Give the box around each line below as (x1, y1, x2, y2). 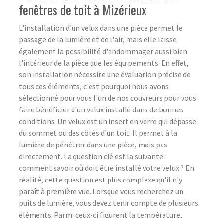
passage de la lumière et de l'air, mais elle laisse (19, 34, 177, 44)
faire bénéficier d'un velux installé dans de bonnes (19, 104, 183, 114)
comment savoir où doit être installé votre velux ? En (19, 163, 194, 173)
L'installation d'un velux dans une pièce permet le (19, 22, 182, 33)
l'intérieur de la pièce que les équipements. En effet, (19, 57, 189, 68)
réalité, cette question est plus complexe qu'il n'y (19, 174, 182, 184)
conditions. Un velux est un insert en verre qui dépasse (19, 116, 196, 126)
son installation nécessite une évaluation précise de (19, 69, 191, 79)
